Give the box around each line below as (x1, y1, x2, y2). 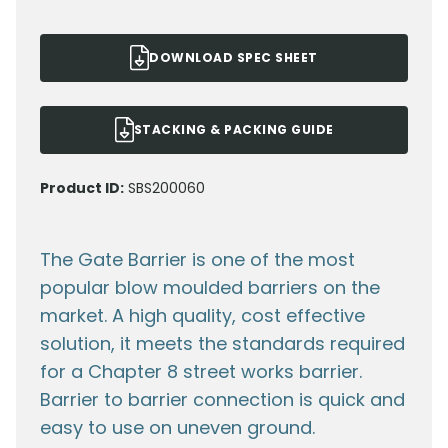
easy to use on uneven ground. (40, 415, 315, 441)
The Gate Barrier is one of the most (40, 247, 355, 273)
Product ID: (40, 178, 124, 199)
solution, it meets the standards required (40, 331, 405, 357)
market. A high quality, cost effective (40, 303, 365, 329)
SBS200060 (128, 178, 205, 199)
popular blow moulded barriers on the (40, 275, 380, 301)
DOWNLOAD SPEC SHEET (149, 49, 318, 67)
